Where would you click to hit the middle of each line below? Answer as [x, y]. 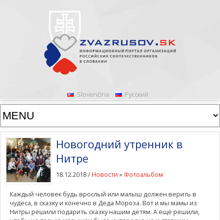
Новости [105, 174]
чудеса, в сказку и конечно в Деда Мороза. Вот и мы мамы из [103, 203]
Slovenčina [93, 94]
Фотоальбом [144, 174]
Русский [137, 94]
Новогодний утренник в [120, 144]
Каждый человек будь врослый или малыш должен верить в [103, 194]
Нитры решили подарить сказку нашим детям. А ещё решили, [104, 211]
